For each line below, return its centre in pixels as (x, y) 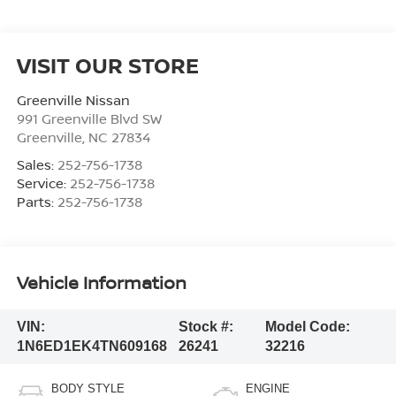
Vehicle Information (101, 282)
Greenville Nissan (73, 100)
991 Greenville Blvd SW (89, 119)
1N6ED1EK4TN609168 (91, 346)
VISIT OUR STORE (107, 65)
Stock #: (206, 326)
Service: (43, 183)
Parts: (37, 202)
